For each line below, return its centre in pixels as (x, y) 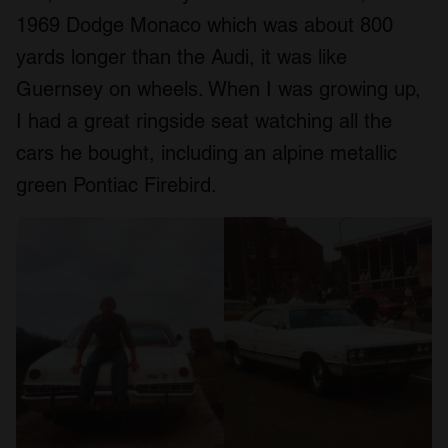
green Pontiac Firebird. (116, 184)
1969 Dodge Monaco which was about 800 (204, 24)
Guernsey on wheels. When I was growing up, (218, 88)
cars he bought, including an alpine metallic (206, 152)
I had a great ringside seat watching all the (204, 120)
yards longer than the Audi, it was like (181, 56)
